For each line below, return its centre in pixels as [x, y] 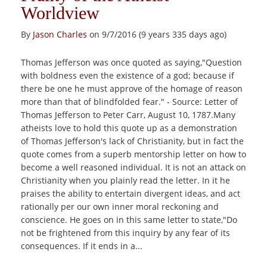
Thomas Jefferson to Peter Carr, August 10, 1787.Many [128, 115]
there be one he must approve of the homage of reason [132, 89]
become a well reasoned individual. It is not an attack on [133, 167]
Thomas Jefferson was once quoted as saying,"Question [131, 62]
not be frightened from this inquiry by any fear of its [125, 233]
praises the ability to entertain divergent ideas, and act [131, 193]
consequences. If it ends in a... [82, 246]
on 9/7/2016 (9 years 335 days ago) [157, 34]
